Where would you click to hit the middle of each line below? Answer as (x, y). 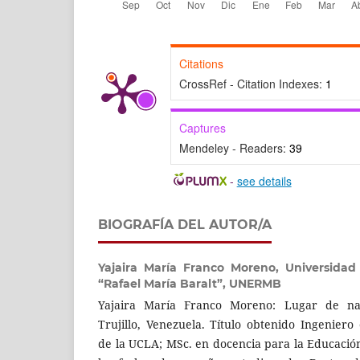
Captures (202, 127)
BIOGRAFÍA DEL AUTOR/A (185, 224)
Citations (201, 63)
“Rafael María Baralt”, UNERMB (190, 283)
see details (264, 180)
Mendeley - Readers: (234, 147)
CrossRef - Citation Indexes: (252, 83)
